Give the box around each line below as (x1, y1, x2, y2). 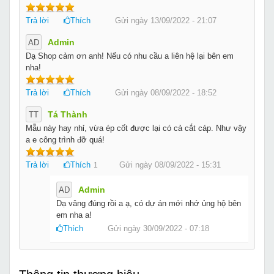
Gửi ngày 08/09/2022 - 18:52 (115, 87, 217, 97)
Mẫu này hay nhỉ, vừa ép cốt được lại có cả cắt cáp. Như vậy (26, 123, 246, 133)
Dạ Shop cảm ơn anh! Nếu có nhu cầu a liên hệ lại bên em (26, 51, 234, 61)
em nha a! (56, 210, 92, 220)
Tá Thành (48, 109, 87, 119)
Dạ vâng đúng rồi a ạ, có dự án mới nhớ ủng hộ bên (56, 198, 241, 208)
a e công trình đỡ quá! (26, 135, 105, 144)
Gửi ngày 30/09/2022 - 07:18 (108, 223, 209, 233)
